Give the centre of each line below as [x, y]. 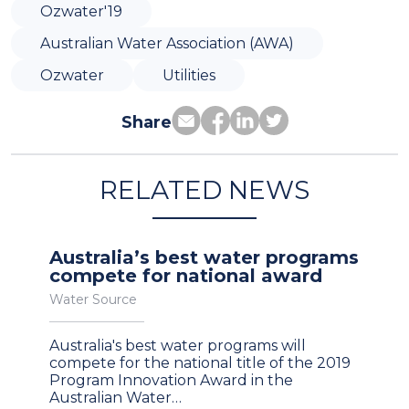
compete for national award [186, 276]
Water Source [93, 300]
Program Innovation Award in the [171, 381]
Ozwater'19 [81, 12]
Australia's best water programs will [178, 346]
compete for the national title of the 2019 [200, 363]
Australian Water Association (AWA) [167, 44]
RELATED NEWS [204, 190]
